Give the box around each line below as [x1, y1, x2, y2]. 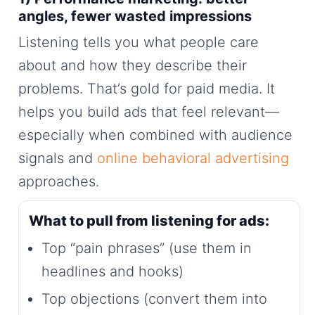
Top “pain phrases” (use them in [41, 240, 252, 257]
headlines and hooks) [41, 263, 184, 281]
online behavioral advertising [97, 150, 289, 167]
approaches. [18, 173, 99, 191]
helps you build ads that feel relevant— [18, 103, 279, 121]
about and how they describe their [18, 57, 247, 75]
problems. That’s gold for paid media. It [18, 80, 275, 98]
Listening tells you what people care [18, 34, 259, 51]
